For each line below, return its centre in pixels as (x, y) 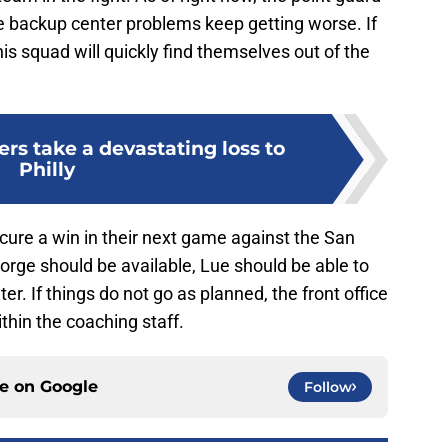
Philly (47, 169)
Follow (328, 387)
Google (69, 387)
